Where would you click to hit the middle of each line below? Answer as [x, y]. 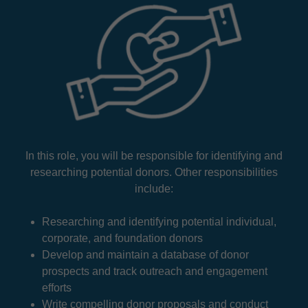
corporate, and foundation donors [122, 239]
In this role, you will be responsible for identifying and [154, 156]
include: [154, 189]
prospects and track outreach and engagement [154, 272]
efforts [56, 288]
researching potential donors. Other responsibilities [154, 173]
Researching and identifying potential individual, [159, 222]
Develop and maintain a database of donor [145, 255]
